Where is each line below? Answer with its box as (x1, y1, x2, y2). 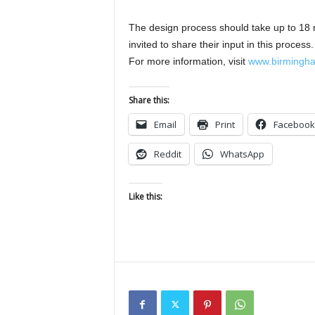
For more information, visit (128, 56, 248, 67)
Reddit (153, 148, 181, 160)
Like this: (128, 191, 162, 202)
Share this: (128, 94, 169, 106)
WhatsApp (219, 148, 264, 160)
